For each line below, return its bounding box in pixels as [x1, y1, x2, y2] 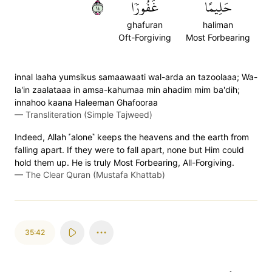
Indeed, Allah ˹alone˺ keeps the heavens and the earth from [15, 132, 249, 142]
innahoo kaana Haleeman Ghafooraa [15, 97, 158, 107]
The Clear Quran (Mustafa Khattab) [25, 169, 165, 180]
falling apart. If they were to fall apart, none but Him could [15, 144, 244, 155]
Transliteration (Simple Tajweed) [25, 109, 152, 120]
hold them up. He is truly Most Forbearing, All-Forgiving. [15, 157, 234, 168]
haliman [203, 19, 233, 30]
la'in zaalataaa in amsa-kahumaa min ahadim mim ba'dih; [15, 84, 240, 95]
